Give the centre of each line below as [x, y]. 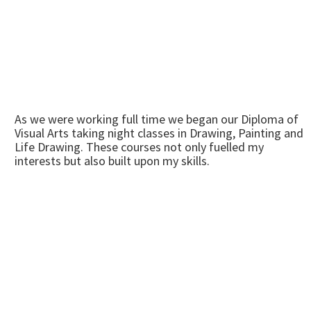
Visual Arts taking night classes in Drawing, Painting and [159, 133]
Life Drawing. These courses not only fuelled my [139, 147]
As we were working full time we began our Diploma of [157, 119]
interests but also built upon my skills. [112, 161]
